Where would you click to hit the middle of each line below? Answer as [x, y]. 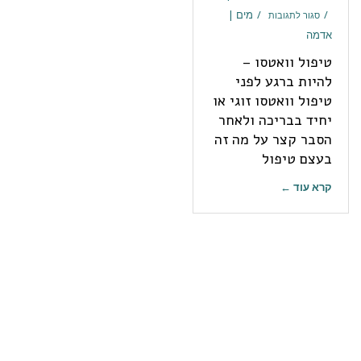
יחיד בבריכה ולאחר [275, 120]
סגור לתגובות [294, 15]
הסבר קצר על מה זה [273, 139]
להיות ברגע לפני [284, 81]
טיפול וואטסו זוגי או [272, 100]
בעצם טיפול [297, 158]
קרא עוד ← [306, 187]
